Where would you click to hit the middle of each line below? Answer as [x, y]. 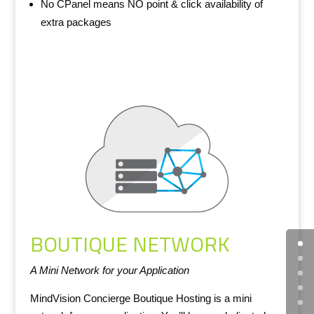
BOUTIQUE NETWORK [130, 244]
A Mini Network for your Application [109, 270]
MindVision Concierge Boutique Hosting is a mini [141, 298]
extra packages [76, 22]
